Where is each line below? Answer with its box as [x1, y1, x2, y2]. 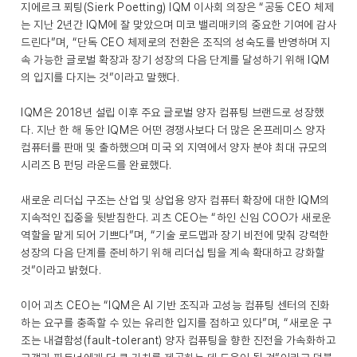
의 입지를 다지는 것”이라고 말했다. [21, 71, 179, 84]
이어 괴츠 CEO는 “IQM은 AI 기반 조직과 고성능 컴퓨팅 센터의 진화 [21, 299, 330, 312]
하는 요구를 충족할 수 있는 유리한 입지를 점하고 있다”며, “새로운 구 [21, 316, 331, 330]
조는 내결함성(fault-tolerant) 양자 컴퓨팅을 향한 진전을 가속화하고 [21, 334, 335, 347]
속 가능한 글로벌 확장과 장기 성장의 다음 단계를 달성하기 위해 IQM [21, 53, 330, 67]
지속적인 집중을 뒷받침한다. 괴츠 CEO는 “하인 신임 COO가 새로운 [21, 211, 331, 225]
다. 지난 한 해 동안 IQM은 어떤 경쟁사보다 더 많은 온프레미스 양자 [21, 124, 325, 137]
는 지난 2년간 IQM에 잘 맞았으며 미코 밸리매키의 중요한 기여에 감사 [21, 18, 336, 32]
